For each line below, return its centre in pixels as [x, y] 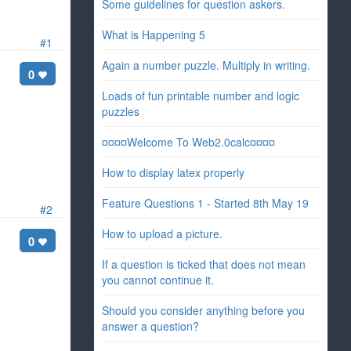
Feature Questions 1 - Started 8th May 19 [205, 203]
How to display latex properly [173, 172]
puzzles [120, 111]
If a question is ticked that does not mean [203, 264]
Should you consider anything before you [203, 310]
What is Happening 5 [153, 34]
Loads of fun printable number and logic [200, 96]
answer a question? [150, 326]
